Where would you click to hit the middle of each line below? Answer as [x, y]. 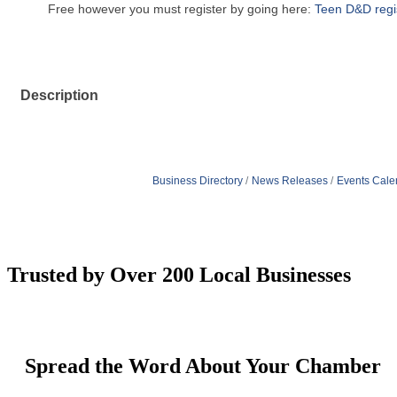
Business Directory [197, 180]
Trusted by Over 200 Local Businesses [179, 275]
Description [59, 94]
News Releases [289, 180]
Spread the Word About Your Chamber [203, 366]
